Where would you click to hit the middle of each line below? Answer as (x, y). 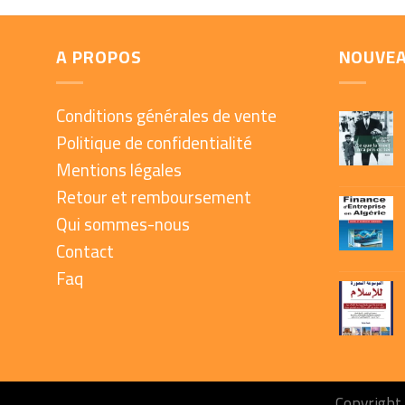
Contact (85, 251)
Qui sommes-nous (123, 224)
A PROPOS (99, 57)
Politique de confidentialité (154, 142)
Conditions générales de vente (166, 115)
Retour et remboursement (154, 197)
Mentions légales (119, 170)
